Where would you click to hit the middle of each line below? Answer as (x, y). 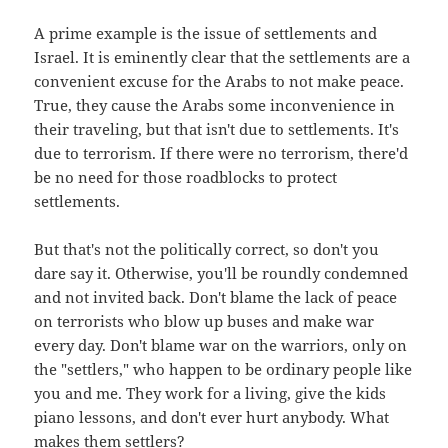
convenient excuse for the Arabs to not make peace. (219, 80)
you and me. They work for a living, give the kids (210, 392)
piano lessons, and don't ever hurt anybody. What (212, 416)
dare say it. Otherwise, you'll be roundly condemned (221, 272)
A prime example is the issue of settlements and (206, 32)
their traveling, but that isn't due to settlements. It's (217, 128)
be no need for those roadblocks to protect (186, 176)
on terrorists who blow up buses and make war (204, 320)
